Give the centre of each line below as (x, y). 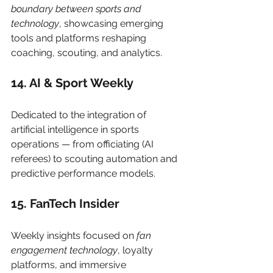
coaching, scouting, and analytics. (87, 52)
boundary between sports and (77, 9)
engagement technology (64, 250)
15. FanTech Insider (65, 203)
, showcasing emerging (112, 23)
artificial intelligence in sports (76, 129)
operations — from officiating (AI (83, 144)
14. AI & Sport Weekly (72, 83)
